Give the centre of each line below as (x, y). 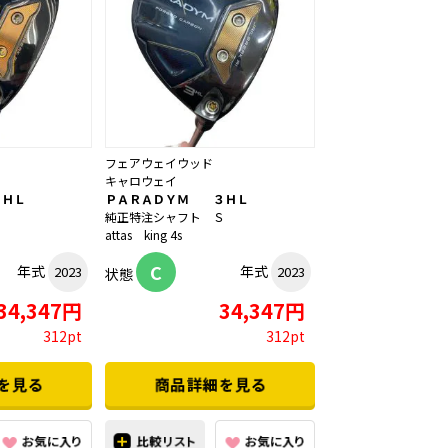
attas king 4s (143, 235)
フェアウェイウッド (159, 163)
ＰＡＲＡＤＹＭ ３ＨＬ (177, 199)
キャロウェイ (141, 181)
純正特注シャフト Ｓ (165, 217)
